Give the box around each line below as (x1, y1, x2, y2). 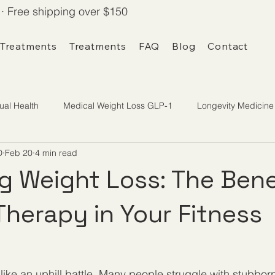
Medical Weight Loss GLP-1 (63, 99, 172, 111)
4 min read (35, 147, 77, 158)
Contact (207, 40, 248, 53)
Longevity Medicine (197, 99, 274, 111)
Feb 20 (5, 147, 33, 158)
